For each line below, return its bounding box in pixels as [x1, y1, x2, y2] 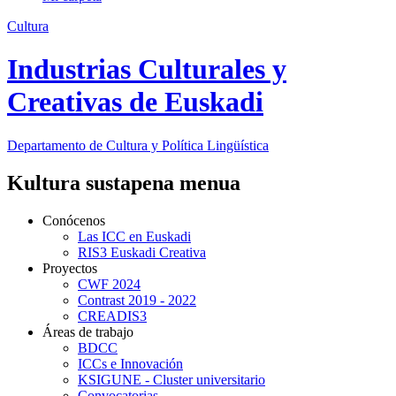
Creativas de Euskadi [7, 86, 263, 118]
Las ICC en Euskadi [78, 228, 191, 244]
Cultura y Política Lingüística [106, 137, 269, 153]
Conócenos [42, 212, 105, 228]
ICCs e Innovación [78, 355, 183, 371]
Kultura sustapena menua [7, 171, 240, 194]
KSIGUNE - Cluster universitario [78, 371, 265, 387]
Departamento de [7, 137, 106, 153]
